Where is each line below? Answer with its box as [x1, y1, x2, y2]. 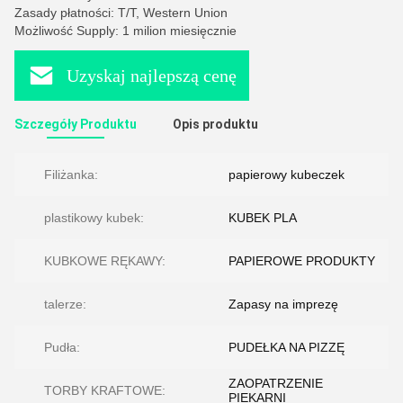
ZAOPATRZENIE [228, 376, 323, 390]
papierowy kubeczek [228, 167, 345, 182]
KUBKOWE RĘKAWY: [44, 254, 166, 268]
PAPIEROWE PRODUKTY [228, 254, 375, 268]
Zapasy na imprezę [228, 297, 338, 311]
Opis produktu [173, 117, 258, 131]
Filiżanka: [44, 167, 98, 182]
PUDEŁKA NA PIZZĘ [228, 340, 345, 354]
